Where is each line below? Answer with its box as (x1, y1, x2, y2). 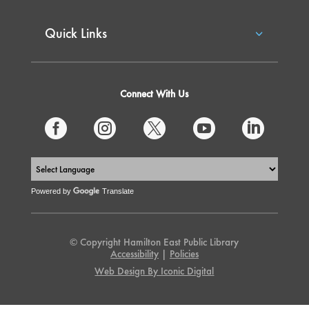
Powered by (30, 187, 73, 196)
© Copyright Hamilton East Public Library (70, 235, 239, 250)
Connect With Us (120, 87, 189, 101)
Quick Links (44, 24, 107, 43)
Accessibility (110, 247, 159, 261)
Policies (169, 247, 199, 261)
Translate (101, 187, 134, 196)
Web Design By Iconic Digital (94, 264, 215, 279)
